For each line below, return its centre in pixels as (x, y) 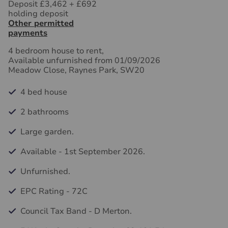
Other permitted (41, 23)
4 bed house (44, 92)
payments (28, 33)
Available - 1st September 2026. (83, 152)
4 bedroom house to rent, (56, 51)
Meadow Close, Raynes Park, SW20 (76, 70)
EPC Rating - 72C (54, 191)
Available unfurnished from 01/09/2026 (84, 61)
